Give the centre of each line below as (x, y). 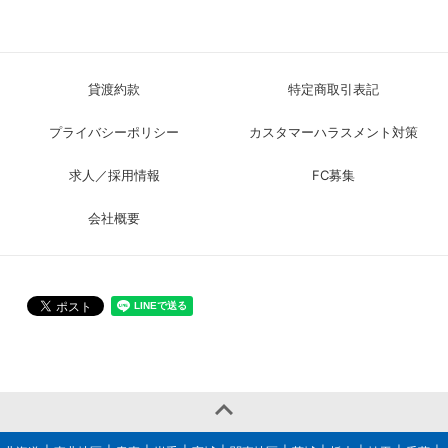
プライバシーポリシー (114, 131)
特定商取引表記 (334, 88)
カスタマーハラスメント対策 (334, 131)
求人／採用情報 (114, 174)
